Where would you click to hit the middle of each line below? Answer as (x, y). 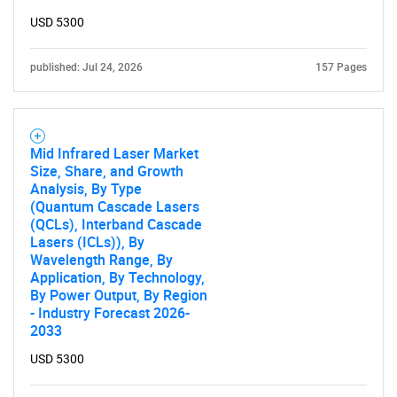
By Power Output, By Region (119, 295)
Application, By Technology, (117, 277)
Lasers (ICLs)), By (87, 242)
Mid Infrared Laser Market (114, 153)
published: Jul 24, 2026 (86, 67)
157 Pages (341, 67)
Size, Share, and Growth (107, 171)
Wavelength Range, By (101, 260)
